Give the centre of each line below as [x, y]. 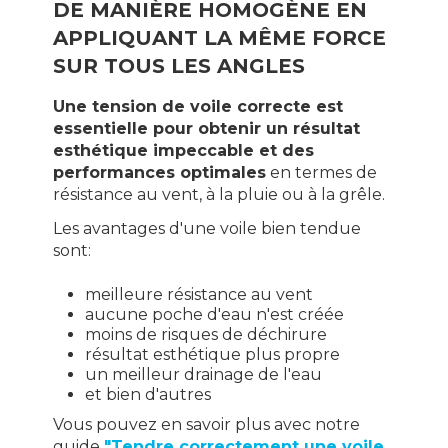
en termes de [321, 172]
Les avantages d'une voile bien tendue [206, 229]
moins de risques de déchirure [205, 334]
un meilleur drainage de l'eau [203, 374]
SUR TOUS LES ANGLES [178, 65]
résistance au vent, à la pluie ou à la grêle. [218, 194]
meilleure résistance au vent [198, 294]
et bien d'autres [147, 394]
